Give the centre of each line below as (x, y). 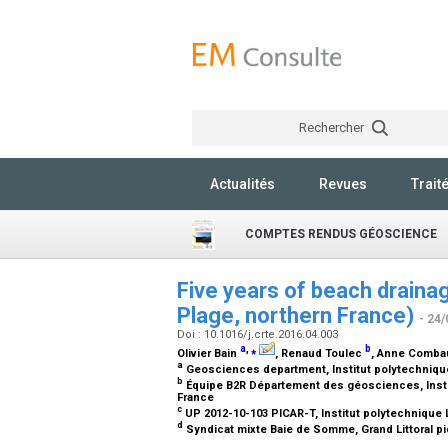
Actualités (242, 184)
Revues (343, 184)
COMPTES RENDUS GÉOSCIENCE (341, 234)
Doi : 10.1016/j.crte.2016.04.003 (259, 334)
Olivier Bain (208, 353)
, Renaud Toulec (320, 353)
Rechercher (332, 127)
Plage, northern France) (298, 315)
